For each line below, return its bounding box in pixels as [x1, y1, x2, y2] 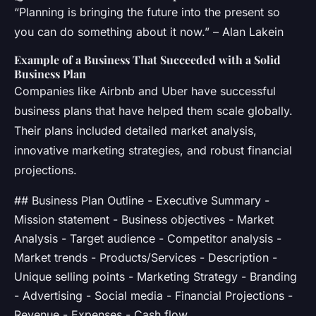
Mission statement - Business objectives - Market [14, 212, 274, 226]
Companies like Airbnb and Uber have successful [14, 83, 276, 98]
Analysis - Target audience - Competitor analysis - [14, 231, 281, 245]
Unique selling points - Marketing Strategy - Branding [14, 269, 297, 284]
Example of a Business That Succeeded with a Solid [14, 51, 281, 67]
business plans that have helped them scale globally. [14, 103, 293, 118]
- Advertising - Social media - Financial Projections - [14, 288, 293, 303]
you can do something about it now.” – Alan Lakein [14, 24, 284, 39]
